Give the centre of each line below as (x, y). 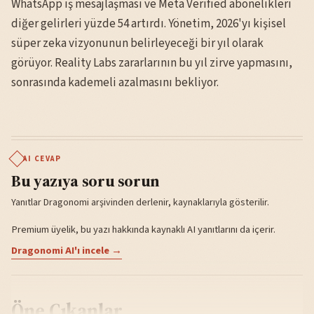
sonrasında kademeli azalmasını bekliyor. (115, 82)
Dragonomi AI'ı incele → (67, 250)
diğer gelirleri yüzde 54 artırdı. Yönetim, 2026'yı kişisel (149, 23)
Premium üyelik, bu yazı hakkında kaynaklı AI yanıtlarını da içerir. (143, 229)
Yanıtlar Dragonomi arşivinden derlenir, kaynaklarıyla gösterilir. (140, 202)
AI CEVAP (42, 158)
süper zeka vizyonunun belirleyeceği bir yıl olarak (137, 43)
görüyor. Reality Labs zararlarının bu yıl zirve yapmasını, (152, 63)
